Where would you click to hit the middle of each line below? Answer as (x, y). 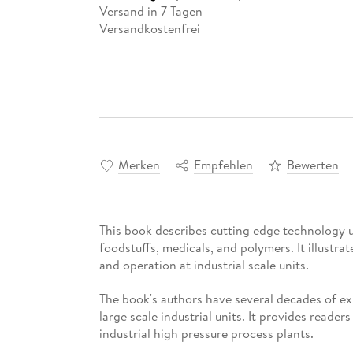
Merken (139, 165)
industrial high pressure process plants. (206, 333)
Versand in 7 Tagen (150, 11)
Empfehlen (223, 165)
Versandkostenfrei (149, 28)
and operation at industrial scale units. (204, 265)
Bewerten (312, 165)
